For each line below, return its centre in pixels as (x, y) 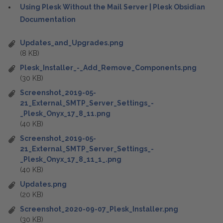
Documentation (48, 19)
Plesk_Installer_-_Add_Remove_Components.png (108, 68)
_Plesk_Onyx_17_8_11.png (65, 113)
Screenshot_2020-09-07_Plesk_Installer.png (99, 209)
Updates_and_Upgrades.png (72, 43)
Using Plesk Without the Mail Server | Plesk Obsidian (112, 7)
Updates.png (43, 184)
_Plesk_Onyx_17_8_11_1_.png (71, 159)
